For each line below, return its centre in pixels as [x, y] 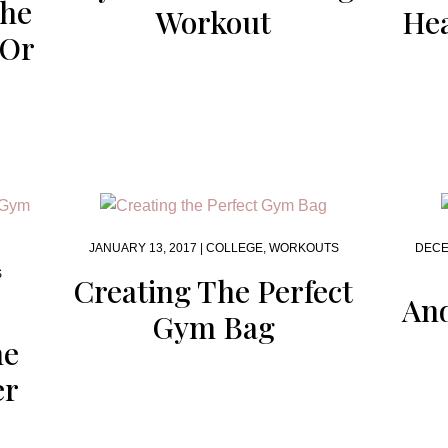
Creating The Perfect [214, 291]
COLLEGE [234, 248]
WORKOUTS [303, 248]
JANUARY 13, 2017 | [147, 248]
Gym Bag [213, 327]
